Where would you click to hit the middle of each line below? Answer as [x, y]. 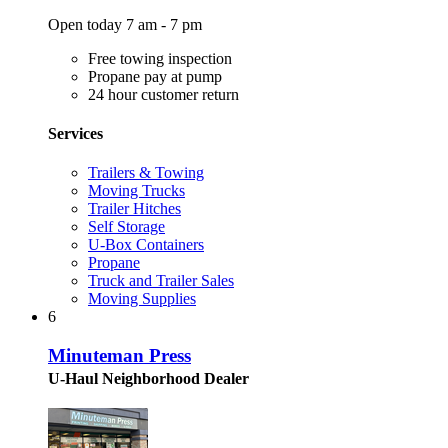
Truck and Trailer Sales [161, 281]
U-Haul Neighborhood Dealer [148, 378]
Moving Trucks [136, 191]
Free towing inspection [160, 58]
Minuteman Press [119, 355]
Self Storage [126, 227]
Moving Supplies [142, 299]
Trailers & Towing [146, 173]
